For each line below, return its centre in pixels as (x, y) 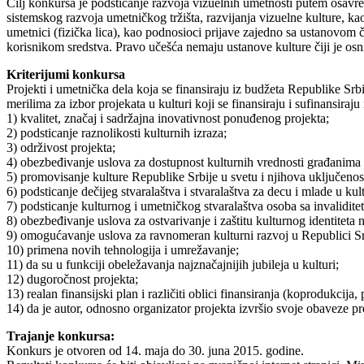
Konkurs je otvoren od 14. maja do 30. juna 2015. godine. (155, 350)
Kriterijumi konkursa (66, 74)
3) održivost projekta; (61, 147)
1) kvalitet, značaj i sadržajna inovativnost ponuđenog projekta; (168, 118)
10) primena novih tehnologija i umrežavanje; (123, 249)
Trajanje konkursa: (61, 336)
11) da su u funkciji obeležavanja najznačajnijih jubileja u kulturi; (173, 264)
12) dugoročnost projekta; (72, 279)
